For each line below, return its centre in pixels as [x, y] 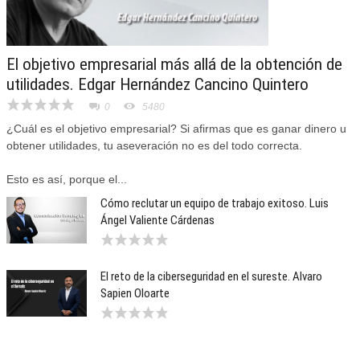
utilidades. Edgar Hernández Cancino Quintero [157, 85]
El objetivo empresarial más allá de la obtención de [174, 65]
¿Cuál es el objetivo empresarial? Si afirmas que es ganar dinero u [176, 129]
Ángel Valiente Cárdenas [157, 221]
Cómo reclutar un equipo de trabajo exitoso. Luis [215, 204]
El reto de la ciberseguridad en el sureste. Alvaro [211, 277]
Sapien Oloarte [135, 294]
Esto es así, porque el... [67, 180]
